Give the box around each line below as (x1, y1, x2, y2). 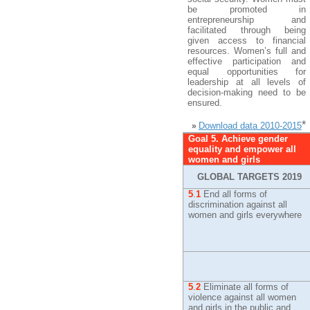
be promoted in (188, 4, 306, 15)
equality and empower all (188, 144, 297, 154)
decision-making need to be (188, 87, 306, 98)
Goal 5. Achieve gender (188, 134, 289, 144)
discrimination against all (188, 199, 288, 210)
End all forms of (201, 189, 268, 199)
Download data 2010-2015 (198, 120, 302, 131)
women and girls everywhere (188, 210, 302, 220)
